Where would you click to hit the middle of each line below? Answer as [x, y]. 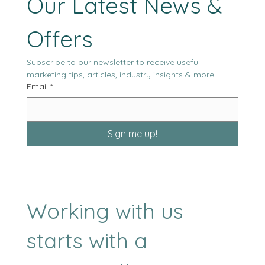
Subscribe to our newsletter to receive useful [114, 88]
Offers [60, 65]
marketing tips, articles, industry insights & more [121, 101]
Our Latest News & [125, 32]
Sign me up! [132, 160]
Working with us [105, 237]
